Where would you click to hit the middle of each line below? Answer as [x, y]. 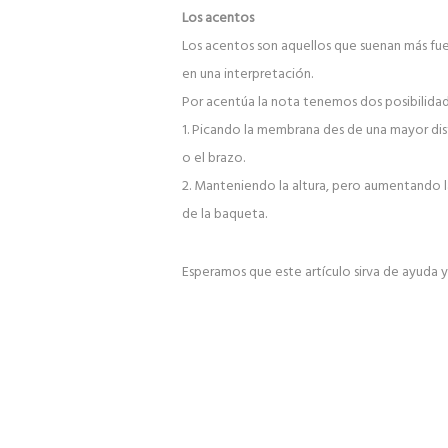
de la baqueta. [224, 215]
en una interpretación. [247, 75]
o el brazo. [213, 159]
